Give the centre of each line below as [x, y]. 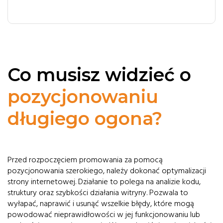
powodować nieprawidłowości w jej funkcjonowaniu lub [104, 215]
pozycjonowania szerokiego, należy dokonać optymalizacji [107, 171]
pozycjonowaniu [83, 97]
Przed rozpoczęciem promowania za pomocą [85, 160]
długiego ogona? [85, 118]
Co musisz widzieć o [99, 75]
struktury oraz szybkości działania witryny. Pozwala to [98, 193]
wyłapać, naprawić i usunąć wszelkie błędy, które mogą [101, 204]
